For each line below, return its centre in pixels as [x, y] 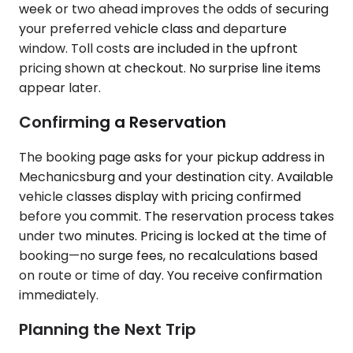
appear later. [60, 87]
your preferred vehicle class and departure [153, 28]
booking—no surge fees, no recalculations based [168, 255]
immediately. [59, 295]
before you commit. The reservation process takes [176, 216]
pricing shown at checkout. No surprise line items [170, 68]
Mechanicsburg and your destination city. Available [176, 176]
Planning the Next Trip [108, 330]
